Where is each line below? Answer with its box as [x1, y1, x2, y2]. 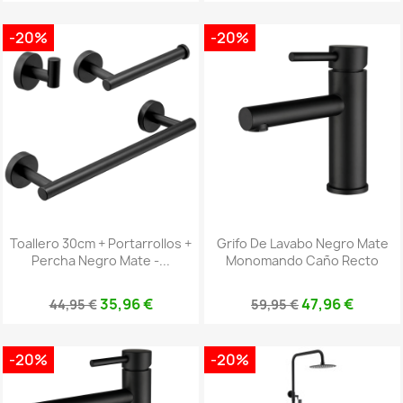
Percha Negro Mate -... [31, 252, 170, 270]
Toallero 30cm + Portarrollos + [10, 235, 192, 253]
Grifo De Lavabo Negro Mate [216, 235, 389, 253]
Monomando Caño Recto [226, 252, 379, 270]
